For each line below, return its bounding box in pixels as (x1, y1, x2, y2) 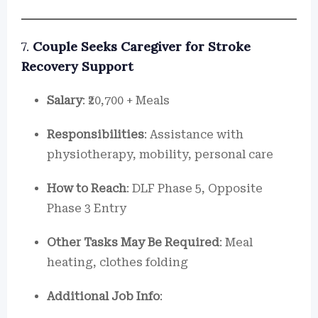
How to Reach (47, 182, 126, 195)
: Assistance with (144, 128, 243, 141)
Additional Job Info (47, 290, 160, 303)
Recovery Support (21, 58, 133, 75)
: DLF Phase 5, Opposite (126, 182, 263, 195)
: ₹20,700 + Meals (82, 94, 170, 107)
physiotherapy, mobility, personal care (47, 148, 273, 161)
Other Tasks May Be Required (47, 236, 219, 249)
